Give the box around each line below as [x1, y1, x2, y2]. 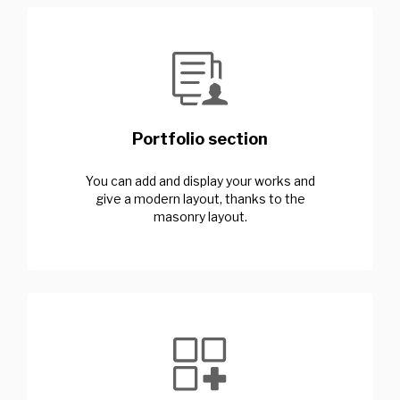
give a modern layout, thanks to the [95, 190, 305, 206]
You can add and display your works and [85, 172, 315, 188]
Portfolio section [132, 129, 268, 148]
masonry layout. [153, 208, 247, 224]
